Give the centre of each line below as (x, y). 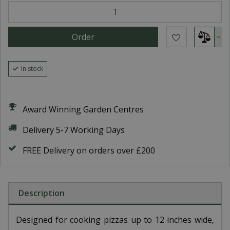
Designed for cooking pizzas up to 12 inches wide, (115, 220)
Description (42, 193)
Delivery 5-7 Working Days (74, 130)
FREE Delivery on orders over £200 (89, 150)
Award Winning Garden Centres (83, 109)
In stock (32, 69)
